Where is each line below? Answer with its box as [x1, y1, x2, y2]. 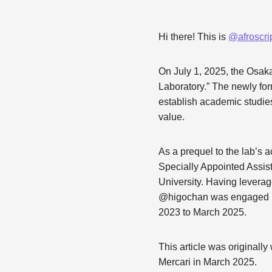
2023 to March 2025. [158, 207, 247, 217]
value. [158, 112, 185, 122]
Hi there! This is [158, 32, 229, 42]
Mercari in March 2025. [158, 257, 257, 267]
